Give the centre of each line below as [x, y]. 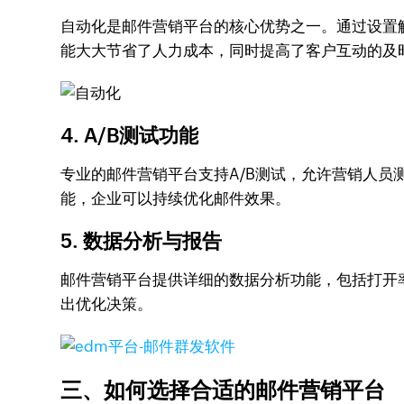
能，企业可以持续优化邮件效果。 [176, 198]
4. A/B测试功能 [130, 136]
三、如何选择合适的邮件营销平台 [223, 390]
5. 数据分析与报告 [142, 241]
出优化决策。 [107, 304]
